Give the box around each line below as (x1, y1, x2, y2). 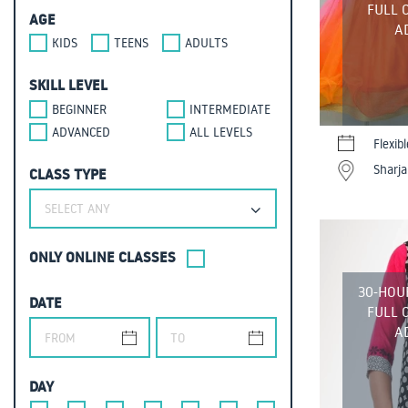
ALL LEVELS (189, 124, 252, 141)
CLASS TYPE (29, 164, 107, 185)
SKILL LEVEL (29, 75, 107, 96)
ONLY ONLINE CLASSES (29, 247, 176, 268)
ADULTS (185, 35, 228, 52)
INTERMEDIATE (189, 100, 270, 117)
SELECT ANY (45, 200, 110, 218)
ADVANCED (52, 124, 110, 141)
